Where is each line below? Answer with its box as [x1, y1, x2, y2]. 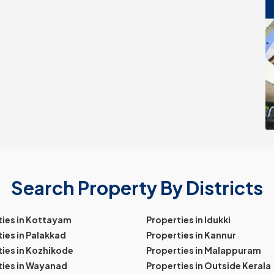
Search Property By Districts [11, 176, 263, 199]
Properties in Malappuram [146, 244, 261, 256]
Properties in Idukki [146, 213, 231, 225]
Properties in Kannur [146, 229, 236, 240]
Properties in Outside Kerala [146, 259, 271, 271]
